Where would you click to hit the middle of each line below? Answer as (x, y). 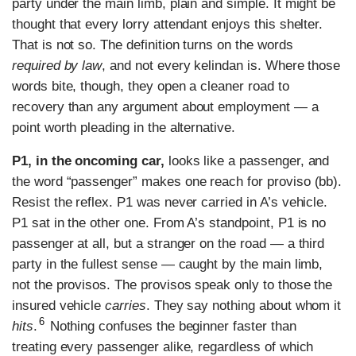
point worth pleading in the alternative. (124, 127)
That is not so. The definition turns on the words (153, 44)
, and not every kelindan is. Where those (221, 65)
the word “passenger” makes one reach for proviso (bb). (177, 181)
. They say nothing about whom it (244, 305)
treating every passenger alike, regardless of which (163, 346)
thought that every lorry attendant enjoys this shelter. (168, 24)
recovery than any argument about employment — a (165, 106)
